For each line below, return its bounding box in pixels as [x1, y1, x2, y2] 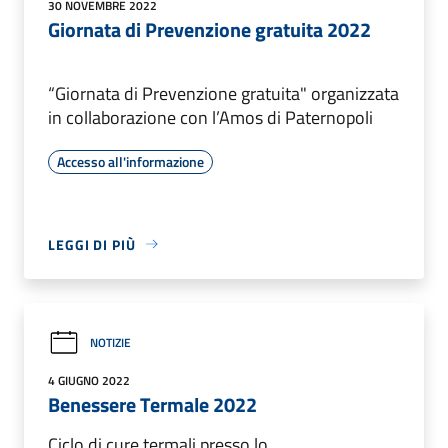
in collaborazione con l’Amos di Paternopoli [48, 103, 373, 131]
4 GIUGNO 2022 [48, 370, 130, 390]
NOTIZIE [90, 333, 131, 353]
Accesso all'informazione [57, 150, 204, 172]
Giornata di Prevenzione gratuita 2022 [48, 13, 371, 45]
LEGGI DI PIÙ [48, 233, 136, 255]
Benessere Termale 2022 [48, 388, 257, 420]
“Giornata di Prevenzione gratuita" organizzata [48, 79, 399, 107]
